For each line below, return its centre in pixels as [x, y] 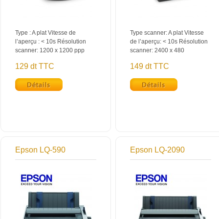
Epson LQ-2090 [157, 150]
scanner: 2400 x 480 [157, 50]
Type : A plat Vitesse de [45, 33]
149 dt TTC [150, 66]
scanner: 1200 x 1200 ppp [50, 50]
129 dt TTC [35, 66]
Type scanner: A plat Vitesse [167, 33]
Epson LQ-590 [40, 150]
